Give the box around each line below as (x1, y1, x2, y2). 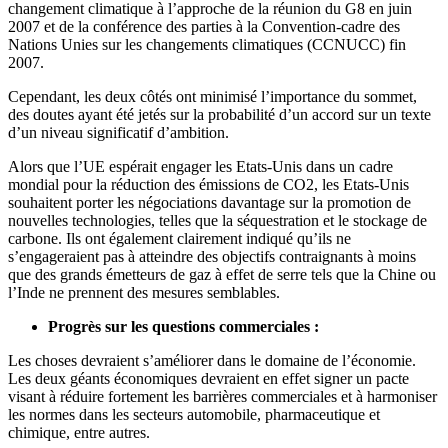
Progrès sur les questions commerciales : (48, 318, 319, 336)
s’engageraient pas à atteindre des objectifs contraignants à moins (8, 248, 416, 266)
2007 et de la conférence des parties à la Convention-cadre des (8, 18, 400, 36)
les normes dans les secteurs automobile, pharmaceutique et (8, 406, 380, 424)
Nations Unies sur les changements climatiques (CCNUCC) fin (8, 36, 406, 54)
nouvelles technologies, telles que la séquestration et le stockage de (8, 212, 427, 230)
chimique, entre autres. (8, 424, 154, 442)
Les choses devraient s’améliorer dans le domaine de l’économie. (8, 352, 416, 370)
